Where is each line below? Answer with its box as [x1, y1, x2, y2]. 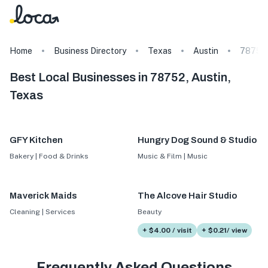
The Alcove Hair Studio [137, 191, 237, 201]
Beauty [137, 208, 162, 217]
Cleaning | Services [10, 208, 75, 217]
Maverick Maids [10, 191, 77, 201]
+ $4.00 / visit [142, 226, 192, 235]
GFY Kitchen [10, 135, 63, 145]
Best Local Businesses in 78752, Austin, [10, 71, 231, 84]
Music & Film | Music [137, 151, 208, 160]
